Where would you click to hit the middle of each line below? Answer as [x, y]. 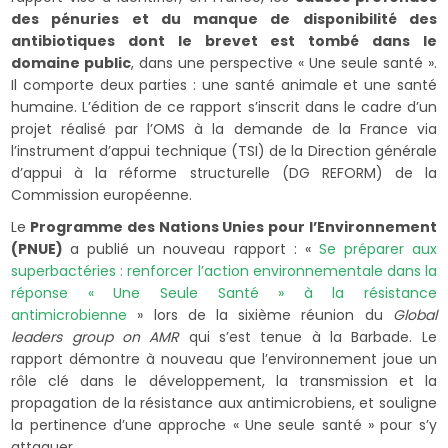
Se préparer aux [377, 248]
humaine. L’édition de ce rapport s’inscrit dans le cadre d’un [224, 106]
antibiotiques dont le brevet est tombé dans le [224, 40]
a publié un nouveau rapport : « [194, 248]
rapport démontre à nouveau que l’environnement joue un [224, 358]
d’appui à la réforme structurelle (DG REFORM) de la [224, 172]
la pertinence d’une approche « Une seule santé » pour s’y [224, 424]
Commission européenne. [102, 194]
